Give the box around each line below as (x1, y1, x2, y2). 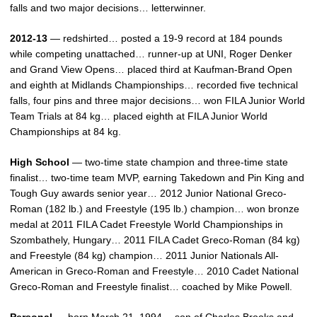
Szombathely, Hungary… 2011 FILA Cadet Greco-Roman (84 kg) (10, 234, 300, 246)
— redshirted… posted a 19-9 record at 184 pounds (47, 33, 282, 44)
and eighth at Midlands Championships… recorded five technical (10, 79, 298, 91)
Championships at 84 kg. (10, 126, 121, 137)
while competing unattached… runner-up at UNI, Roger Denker (10, 48, 292, 59)
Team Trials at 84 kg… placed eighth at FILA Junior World (10, 110, 267, 122)
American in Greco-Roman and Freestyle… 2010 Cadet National (10, 265, 299, 277)
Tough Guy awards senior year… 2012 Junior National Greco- (10, 188, 287, 199)
